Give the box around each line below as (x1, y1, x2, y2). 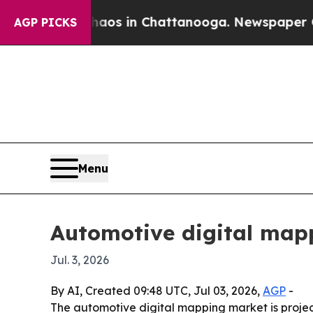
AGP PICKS (14, 15, 77, 29)
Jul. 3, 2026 (50, 253, 109, 268)
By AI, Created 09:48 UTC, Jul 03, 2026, (50, 284, 263, 298)
